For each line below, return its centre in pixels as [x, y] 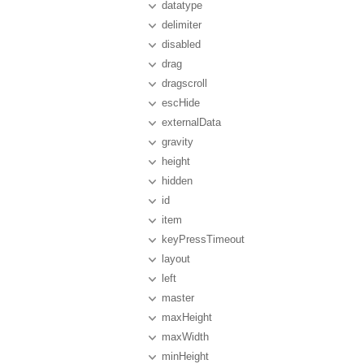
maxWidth [185, 337]
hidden [177, 181]
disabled [181, 44]
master [178, 298]
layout [176, 259]
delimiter [182, 25]
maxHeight [187, 317]
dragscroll [184, 83]
